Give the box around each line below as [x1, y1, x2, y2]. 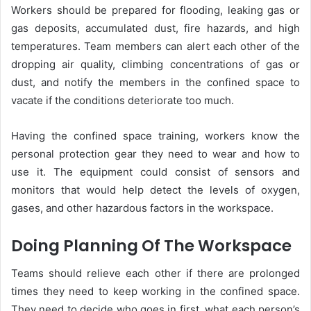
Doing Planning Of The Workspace [11, 234, 292, 257]
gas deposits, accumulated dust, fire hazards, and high [11, 21, 300, 35]
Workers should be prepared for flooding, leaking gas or [11, 3, 300, 17]
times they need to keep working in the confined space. [11, 285, 300, 299]
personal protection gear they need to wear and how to [11, 146, 300, 160]
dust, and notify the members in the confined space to [11, 75, 300, 89]
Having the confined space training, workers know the [11, 128, 300, 142]
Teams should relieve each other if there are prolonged [11, 267, 300, 280]
